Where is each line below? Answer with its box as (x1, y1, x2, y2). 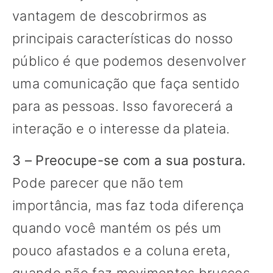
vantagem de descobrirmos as (12, 8, 207, 24)
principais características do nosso (12, 30, 233, 47)
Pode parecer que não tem (12, 175, 184, 191)
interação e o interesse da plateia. (12, 121, 230, 137)
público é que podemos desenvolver (12, 53, 246, 69)
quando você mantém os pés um (12, 220, 222, 236)
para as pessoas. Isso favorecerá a (12, 98, 233, 115)
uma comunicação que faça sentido (12, 76, 240, 92)
